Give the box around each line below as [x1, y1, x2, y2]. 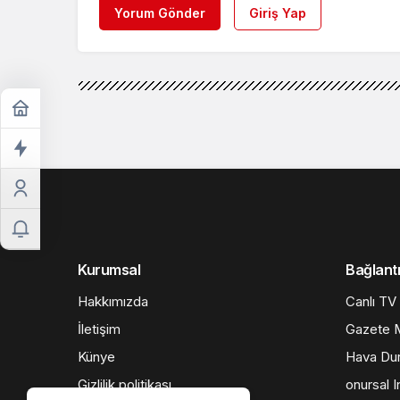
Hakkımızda [78, 292, 148, 310]
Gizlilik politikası [78, 375, 171, 393]
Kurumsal [78, 260, 141, 279]
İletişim [78, 320, 121, 337]
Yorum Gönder [114, 4, 205, 21]
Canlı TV [346, 292, 396, 310]
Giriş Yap [249, 4, 306, 21]
